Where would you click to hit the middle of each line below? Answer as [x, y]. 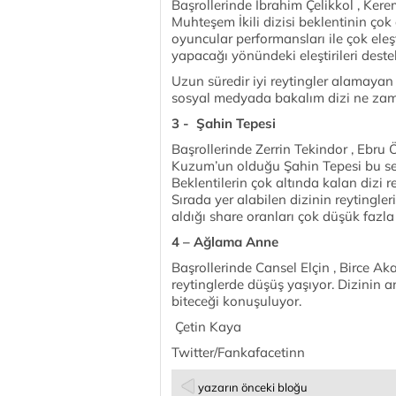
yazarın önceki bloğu [253, 387]
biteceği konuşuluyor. [236, 301]
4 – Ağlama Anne [225, 242]
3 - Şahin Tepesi [224, 123]
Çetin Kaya [206, 327]
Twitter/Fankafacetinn [238, 352]
